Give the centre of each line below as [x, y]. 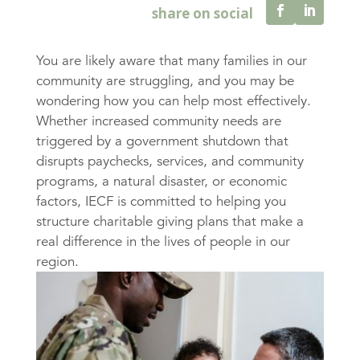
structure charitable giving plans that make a [170, 222]
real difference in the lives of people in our [163, 242]
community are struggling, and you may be [165, 81]
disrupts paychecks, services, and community [170, 162]
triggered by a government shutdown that [162, 141]
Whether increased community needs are [158, 121]
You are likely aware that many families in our [171, 61]
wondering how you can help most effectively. [173, 101]
